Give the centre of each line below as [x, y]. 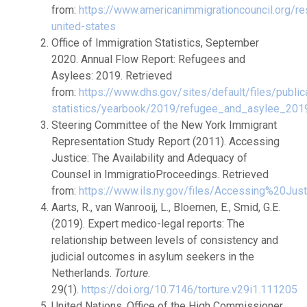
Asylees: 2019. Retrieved [112, 76]
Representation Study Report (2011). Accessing [165, 142]
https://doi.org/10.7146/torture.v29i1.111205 [189, 290]
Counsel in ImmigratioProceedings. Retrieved [160, 174]
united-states [84, 26]
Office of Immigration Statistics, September [155, 43]
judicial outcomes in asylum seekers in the [153, 257]
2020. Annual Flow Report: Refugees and [148, 59]
